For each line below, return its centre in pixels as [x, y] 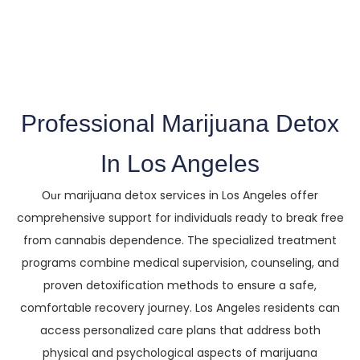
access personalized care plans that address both [180, 330]
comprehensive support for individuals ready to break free [180, 217]
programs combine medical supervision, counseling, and [180, 262]
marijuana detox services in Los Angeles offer [191, 195]
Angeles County [180, 31]
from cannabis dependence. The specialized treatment [180, 240]
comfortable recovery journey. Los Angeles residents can [180, 307]
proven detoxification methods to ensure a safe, [180, 285]
